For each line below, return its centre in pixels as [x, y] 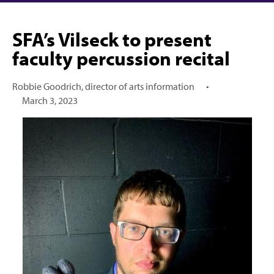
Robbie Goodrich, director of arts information [103, 86]
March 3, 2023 [50, 100]
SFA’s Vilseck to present [112, 39]
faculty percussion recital [121, 58]
